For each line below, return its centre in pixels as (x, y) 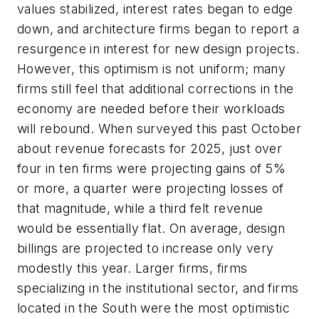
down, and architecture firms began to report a (158, 29)
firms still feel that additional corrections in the (156, 89)
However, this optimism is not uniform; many (152, 69)
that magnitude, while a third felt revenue (140, 209)
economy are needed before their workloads (151, 109)
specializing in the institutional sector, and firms (158, 288)
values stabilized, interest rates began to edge (155, 9)
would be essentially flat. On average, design (151, 229)
